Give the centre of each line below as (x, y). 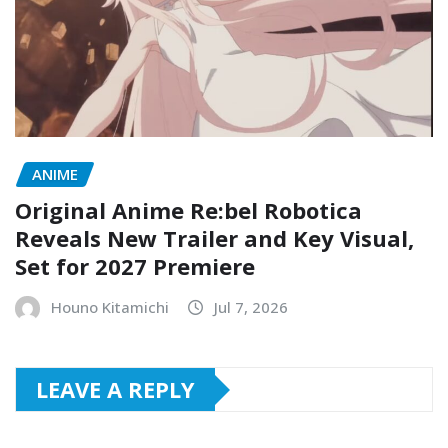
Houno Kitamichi (110, 307)
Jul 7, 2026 (251, 307)
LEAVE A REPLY (115, 389)
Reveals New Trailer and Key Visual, (214, 238)
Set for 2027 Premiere (135, 266)
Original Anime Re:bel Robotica (188, 210)
